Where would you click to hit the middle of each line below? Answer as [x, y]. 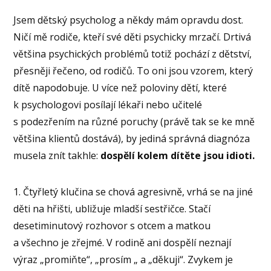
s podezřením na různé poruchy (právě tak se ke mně [134, 121]
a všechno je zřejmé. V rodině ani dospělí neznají [122, 242]
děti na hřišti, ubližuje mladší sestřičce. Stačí [112, 208]
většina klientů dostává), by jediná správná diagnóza [132, 138]
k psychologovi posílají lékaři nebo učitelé [108, 104]
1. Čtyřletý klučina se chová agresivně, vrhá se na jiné [133, 191]
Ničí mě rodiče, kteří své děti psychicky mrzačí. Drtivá [132, 37]
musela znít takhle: [57, 155]
